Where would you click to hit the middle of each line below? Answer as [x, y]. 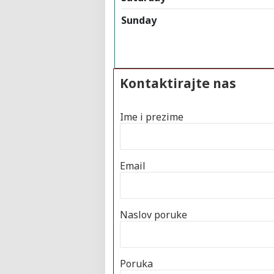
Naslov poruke [154, 214]
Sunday [139, 20]
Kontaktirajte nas [178, 83]
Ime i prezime [152, 117]
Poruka [136, 263]
